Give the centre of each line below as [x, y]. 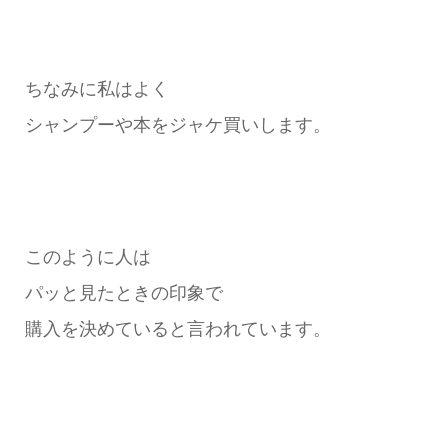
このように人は [87, 257]
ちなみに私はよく [96, 88]
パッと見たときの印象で [123, 293]
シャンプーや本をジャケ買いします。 [177, 124]
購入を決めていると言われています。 [177, 329]
